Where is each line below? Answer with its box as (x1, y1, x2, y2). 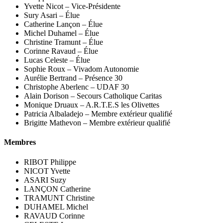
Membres (4, 138, 36, 147)
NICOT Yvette (24, 166, 70, 175)
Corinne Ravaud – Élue (24, 47, 98, 56)
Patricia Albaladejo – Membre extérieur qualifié (24, 110, 172, 118)
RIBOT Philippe (24, 157, 76, 166)
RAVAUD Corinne (24, 211, 85, 220)
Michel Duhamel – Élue (24, 29, 99, 38)
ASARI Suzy (24, 175, 66, 184)
